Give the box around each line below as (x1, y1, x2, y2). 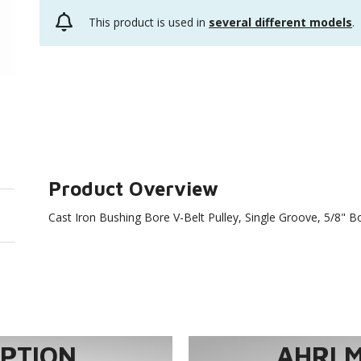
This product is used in (89, 14, 209, 30)
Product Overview (48, 177, 219, 200)
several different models (209, 14, 352, 30)
